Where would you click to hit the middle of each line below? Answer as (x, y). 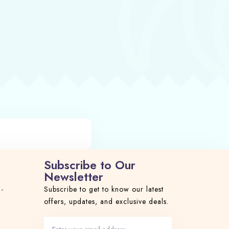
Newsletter (74, 177)
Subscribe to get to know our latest (104, 189)
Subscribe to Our (90, 165)
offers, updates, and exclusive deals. (106, 201)
